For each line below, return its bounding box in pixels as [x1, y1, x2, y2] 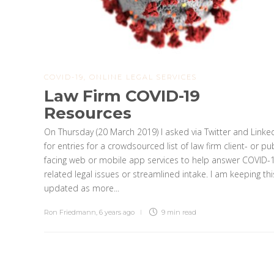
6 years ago [99, 207, 135, 217]
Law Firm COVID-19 [44, 86, 200, 106]
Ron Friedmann [44, 207, 96, 217]
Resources [44, 103, 131, 123]
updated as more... [44, 182, 119, 194]
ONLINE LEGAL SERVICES [89, 72, 197, 81]
